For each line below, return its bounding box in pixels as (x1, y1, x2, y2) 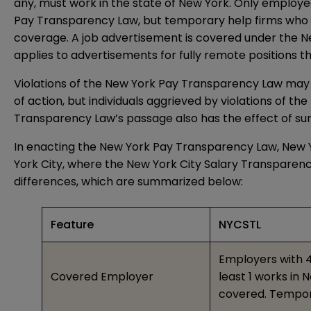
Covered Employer (51, 269, 153, 285)
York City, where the (14, 156, 126, 173)
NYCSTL (219, 217, 261, 233)
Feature (51, 217, 94, 233)
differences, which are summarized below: (14, 174, 243, 190)
